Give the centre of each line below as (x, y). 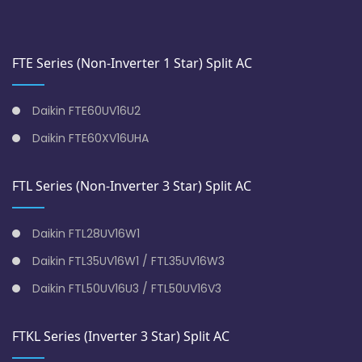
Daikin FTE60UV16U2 (86, 111)
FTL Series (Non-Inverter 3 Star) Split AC (132, 186)
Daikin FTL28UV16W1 (86, 234)
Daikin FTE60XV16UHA (90, 139)
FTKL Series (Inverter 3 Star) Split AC (121, 337)
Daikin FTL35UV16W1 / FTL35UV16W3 (128, 261)
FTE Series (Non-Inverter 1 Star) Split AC (132, 63)
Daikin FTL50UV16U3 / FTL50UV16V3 (127, 289)
